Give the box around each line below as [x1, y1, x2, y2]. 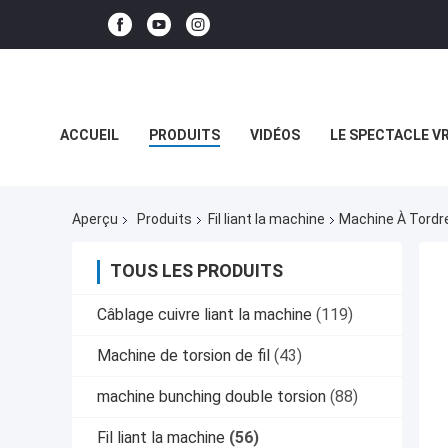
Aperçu [72, 211, 118, 228]
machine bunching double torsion [97, 387, 326, 407]
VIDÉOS [250, 127, 300, 143]
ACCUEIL [60, 127, 119, 143]
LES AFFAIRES [60, 172, 151, 188]
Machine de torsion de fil [97, 346, 270, 366]
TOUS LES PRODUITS [110, 260, 283, 282]
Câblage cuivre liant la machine [97, 305, 312, 325]
